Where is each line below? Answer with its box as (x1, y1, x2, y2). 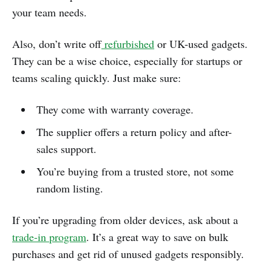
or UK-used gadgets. (154, 36, 248, 52)
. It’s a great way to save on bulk (86, 229, 228, 245)
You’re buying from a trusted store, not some (36, 164, 234, 179)
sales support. (36, 141, 97, 157)
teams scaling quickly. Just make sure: (12, 70, 181, 86)
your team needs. (12, 5, 87, 20)
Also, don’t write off (12, 36, 101, 52)
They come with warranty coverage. (36, 102, 194, 117)
